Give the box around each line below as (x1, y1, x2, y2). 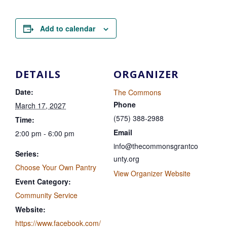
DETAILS (15, 67, 61, 81)
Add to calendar (40, 23, 95, 33)
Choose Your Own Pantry (15, 162, 96, 172)
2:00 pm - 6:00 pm (15, 128, 74, 138)
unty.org (113, 153, 139, 164)
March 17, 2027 (15, 100, 66, 110)
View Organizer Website (113, 168, 191, 178)
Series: (15, 148, 39, 159)
